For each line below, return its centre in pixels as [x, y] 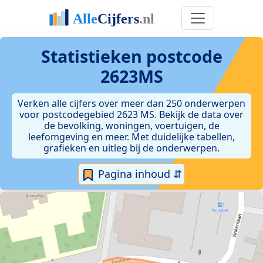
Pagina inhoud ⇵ [139, 174]
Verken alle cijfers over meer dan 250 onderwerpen [131, 103]
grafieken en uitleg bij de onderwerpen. [131, 148]
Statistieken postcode [131, 56]
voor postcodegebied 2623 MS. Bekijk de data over [131, 114]
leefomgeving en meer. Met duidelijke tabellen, [131, 137]
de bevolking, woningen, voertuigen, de [131, 126]
